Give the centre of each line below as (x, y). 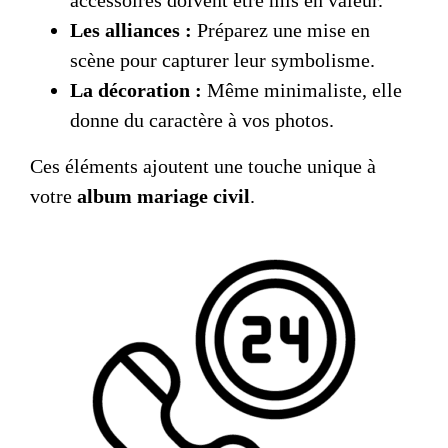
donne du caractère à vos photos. (202, 119)
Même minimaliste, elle (302, 89)
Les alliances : (131, 29)
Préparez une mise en (281, 29)
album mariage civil (163, 195)
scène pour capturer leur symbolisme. (222, 59)
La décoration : (136, 89)
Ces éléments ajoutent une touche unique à (203, 165)
